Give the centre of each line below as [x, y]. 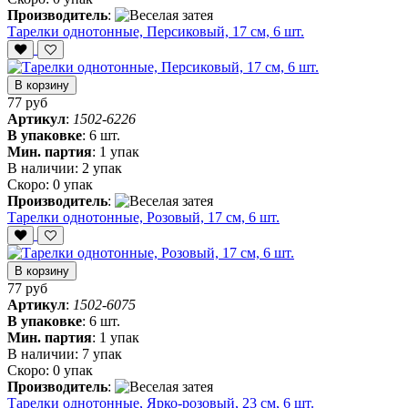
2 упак [102, 168]
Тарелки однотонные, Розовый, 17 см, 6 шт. [143, 218]
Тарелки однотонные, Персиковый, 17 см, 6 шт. [156, 32]
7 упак [102, 354]
